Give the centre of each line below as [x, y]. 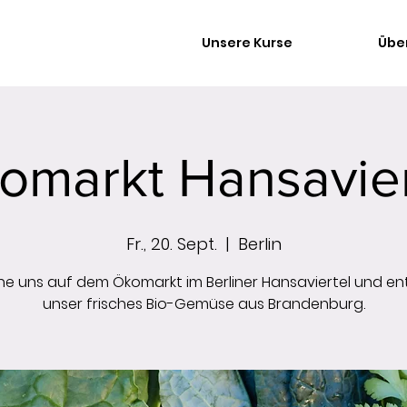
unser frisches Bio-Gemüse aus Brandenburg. [203, 304]
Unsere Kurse [247, 43]
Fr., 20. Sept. [171, 244]
